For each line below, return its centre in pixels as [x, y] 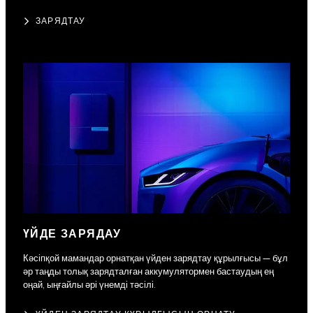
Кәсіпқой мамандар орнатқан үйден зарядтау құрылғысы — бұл [155, 259]
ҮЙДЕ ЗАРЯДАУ [72, 235]
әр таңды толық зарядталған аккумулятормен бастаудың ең [148, 272]
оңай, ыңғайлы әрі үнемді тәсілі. [89, 285]
